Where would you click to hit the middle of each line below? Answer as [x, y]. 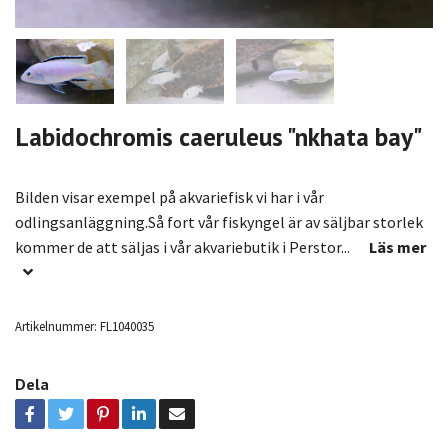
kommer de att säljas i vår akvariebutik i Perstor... [184, 247]
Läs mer [397, 247]
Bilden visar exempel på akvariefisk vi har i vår [169, 197]
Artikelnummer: [56, 326]
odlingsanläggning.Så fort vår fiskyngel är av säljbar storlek [219, 222]
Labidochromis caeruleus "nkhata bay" [219, 137]
